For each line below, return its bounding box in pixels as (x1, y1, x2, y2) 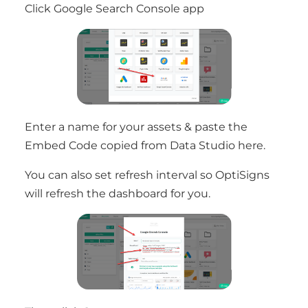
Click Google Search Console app (25, 2, 204, 15)
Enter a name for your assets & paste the (25, 120, 247, 133)
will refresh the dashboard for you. (25, 187, 210, 200)
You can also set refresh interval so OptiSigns (25, 168, 269, 181)
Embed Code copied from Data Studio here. (25, 139, 265, 152)
